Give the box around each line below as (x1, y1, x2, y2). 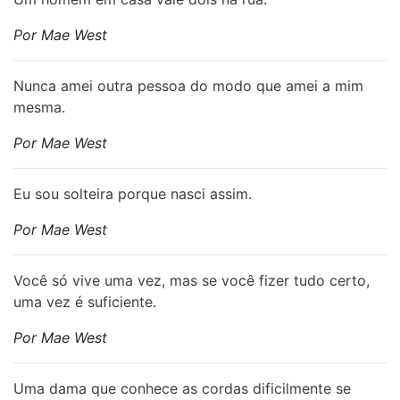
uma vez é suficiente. (13, 293, 156, 311)
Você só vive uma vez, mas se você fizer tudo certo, (13, 271, 370, 289)
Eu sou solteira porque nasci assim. (13, 185, 252, 203)
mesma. (13, 98, 65, 116)
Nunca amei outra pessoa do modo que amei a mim (13, 77, 363, 95)
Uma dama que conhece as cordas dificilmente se (13, 379, 351, 397)
